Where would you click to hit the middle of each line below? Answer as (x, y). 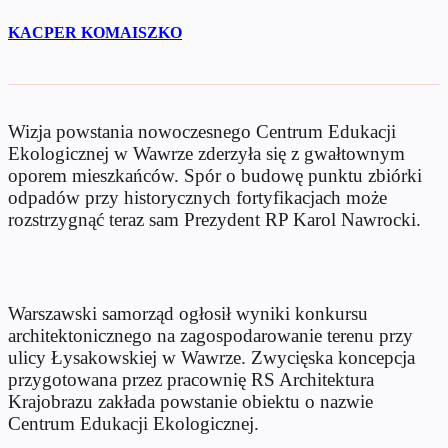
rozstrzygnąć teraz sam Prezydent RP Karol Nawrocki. (214, 219)
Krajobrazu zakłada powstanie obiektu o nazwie (190, 401)
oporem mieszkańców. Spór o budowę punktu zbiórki (215, 175)
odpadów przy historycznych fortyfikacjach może (197, 197)
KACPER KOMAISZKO (95, 32)
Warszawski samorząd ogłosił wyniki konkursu (188, 313)
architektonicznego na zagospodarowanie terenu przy (210, 335)
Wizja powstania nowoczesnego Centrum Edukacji (202, 131)
